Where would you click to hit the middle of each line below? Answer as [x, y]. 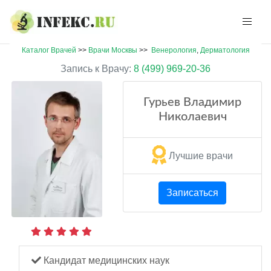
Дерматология [225, 50]
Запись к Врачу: [96, 69]
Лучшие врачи [201, 155]
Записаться [192, 193]
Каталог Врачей [49, 50]
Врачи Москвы [113, 50]
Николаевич [192, 117]
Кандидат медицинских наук [105, 260]
